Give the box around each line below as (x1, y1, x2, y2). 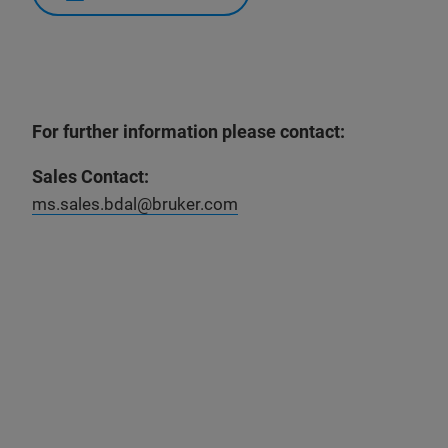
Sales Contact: (32, 166, 153, 187)
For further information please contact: (32, 121, 345, 142)
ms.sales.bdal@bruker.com (32, 194, 238, 214)
